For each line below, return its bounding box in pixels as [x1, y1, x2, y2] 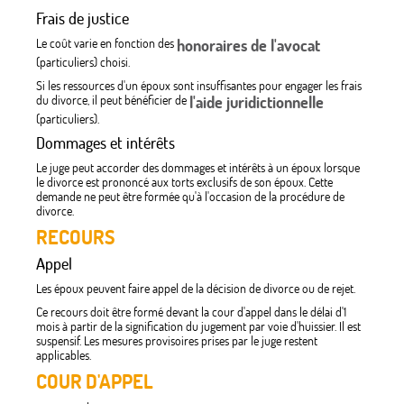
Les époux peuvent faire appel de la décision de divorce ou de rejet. [36, 280, 355, 298]
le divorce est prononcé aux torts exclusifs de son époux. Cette [36, 174, 333, 191]
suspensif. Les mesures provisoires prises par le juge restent [36, 333, 317, 350]
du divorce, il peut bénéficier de [36, 92, 189, 109]
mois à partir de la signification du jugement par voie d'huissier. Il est [36, 318, 361, 335]
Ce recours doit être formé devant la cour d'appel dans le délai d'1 [36, 304, 346, 321]
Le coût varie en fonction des [36, 35, 177, 52]
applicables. [36, 347, 91, 364]
